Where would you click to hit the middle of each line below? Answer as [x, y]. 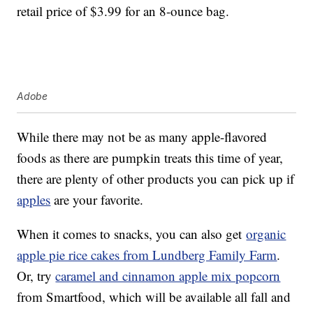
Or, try [36, 276]
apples [34, 200]
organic [266, 234]
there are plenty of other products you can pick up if [156, 179]
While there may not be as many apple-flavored [142, 137]
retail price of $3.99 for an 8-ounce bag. [123, 11]
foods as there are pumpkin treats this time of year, [150, 158]
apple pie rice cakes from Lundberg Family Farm [147, 255]
